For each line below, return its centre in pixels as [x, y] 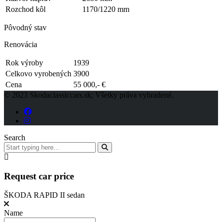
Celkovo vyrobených [38, 73]
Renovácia [21, 44]
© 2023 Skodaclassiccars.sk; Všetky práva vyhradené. [89, 95]
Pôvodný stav [25, 27]
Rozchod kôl [26, 9]
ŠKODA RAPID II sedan [44, 195]
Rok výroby [24, 62]
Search [15, 137]
